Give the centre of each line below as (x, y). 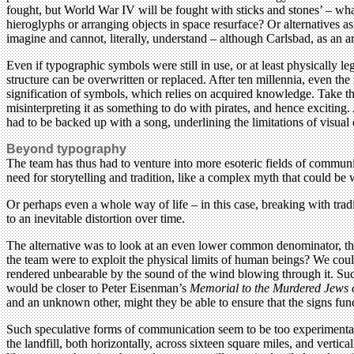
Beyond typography (66, 149)
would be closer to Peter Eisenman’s (98, 288)
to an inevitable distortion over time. (96, 218)
